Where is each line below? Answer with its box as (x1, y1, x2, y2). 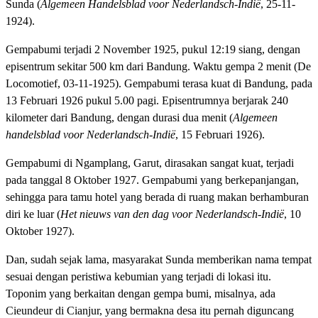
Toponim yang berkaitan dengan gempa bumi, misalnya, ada (6, 287, 275, 300)
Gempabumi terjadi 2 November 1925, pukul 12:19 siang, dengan (6, 43, 300, 55)
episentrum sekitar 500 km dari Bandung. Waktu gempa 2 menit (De (6, 60, 311, 72)
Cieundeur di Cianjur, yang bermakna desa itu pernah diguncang (6, 304, 294, 317)
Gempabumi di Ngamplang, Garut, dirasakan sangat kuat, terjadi (6, 156, 294, 169)
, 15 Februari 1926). (175, 128, 265, 141)
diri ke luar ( (6, 207, 60, 220)
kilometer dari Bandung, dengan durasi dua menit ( (6, 111, 233, 124)
